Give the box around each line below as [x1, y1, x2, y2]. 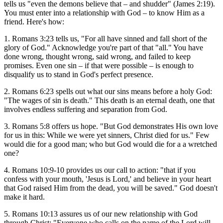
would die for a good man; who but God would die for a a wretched [4, 140, 217, 149]
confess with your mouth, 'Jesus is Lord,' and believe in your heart [4, 175, 211, 184]
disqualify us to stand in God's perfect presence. [4, 70, 153, 79]
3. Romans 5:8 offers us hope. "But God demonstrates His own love [4, 122, 218, 131]
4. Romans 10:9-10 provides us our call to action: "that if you [4, 166, 196, 175]
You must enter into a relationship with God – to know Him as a [4, 8, 205, 17]
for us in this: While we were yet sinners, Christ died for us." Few [4, 131, 210, 140]
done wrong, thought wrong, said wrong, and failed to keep [4, 52, 191, 61]
